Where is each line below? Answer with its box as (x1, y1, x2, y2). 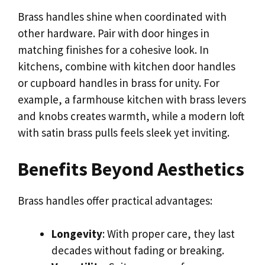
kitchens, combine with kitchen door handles (18, 59, 235, 73)
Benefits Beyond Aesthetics (18, 157, 244, 181)
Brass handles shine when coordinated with (18, 9, 227, 24)
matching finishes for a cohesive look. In (18, 43, 209, 57)
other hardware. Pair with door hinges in (18, 26, 209, 40)
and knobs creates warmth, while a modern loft (18, 109, 244, 123)
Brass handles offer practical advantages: (18, 193, 212, 208)
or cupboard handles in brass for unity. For (18, 76, 219, 90)
